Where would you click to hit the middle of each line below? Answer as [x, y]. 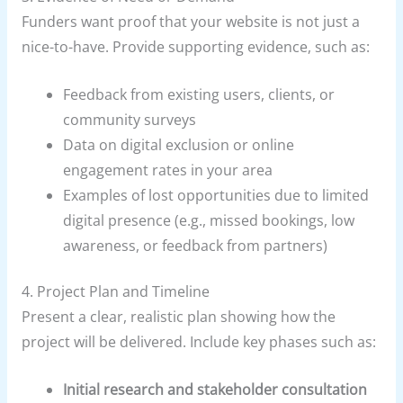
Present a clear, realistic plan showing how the [178, 316]
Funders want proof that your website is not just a [190, 21]
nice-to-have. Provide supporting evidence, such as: [195, 46]
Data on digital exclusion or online [179, 144]
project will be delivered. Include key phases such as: [198, 341]
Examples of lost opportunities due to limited [216, 195]
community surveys [130, 119]
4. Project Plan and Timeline [115, 291]
